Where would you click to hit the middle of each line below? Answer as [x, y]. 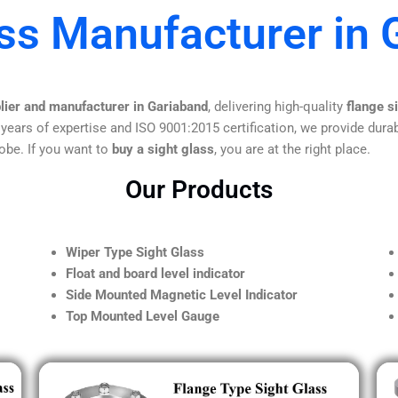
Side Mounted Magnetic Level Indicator [182, 295]
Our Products [199, 189]
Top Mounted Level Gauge [143, 316]
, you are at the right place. [292, 149]
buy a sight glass [163, 149]
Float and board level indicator [155, 273]
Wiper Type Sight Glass [135, 252]
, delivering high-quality [277, 106]
